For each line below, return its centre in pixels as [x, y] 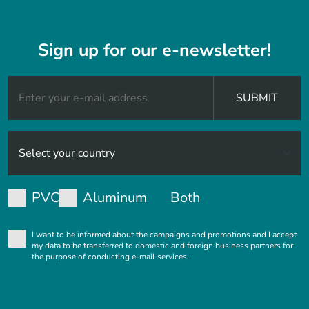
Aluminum [115, 198]
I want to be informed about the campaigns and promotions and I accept [164, 235]
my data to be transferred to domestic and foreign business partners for [162, 246]
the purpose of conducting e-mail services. [110, 257]
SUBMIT [257, 98]
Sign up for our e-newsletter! [154, 50]
